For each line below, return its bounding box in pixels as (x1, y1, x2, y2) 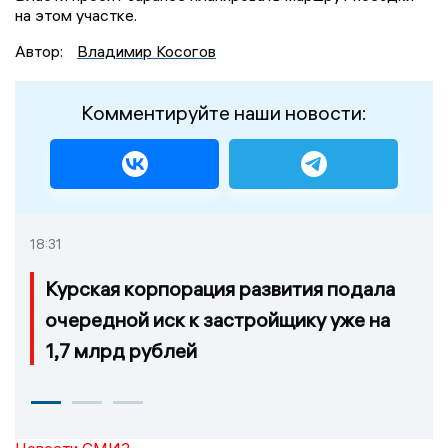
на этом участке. (15, 4, 137, 25)
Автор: (15, 40, 67, 61)
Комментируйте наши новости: (81, 99, 367, 125)
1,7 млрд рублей (45, 337, 197, 363)
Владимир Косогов (77, 40, 216, 61)
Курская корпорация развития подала (45, 275, 395, 301)
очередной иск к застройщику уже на (45, 306, 390, 332)
